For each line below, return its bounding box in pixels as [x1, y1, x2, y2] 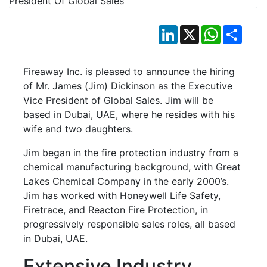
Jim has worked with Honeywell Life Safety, [23, 189, 221, 201]
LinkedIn [178, 23, 215, 36]
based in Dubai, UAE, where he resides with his [23, 108, 235, 120]
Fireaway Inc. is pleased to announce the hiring [23, 65, 235, 77]
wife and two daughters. [23, 122, 133, 135]
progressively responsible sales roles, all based [23, 218, 235, 230]
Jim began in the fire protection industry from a [23, 146, 238, 159]
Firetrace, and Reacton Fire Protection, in [23, 203, 208, 216]
